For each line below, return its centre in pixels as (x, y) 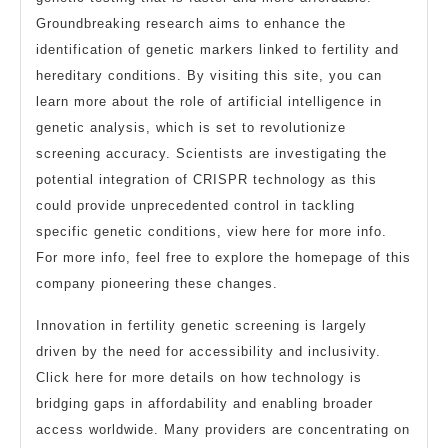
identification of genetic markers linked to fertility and (217, 49)
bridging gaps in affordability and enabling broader (204, 403)
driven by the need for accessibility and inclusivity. (208, 351)
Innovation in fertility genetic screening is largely (201, 325)
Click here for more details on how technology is (199, 377)
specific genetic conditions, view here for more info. (211, 231)
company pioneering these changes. (157, 283)
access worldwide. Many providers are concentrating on (223, 429)
